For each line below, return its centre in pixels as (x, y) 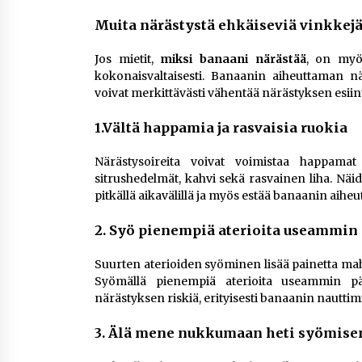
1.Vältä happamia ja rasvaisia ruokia (221, 128)
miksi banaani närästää (233, 59)
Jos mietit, (128, 59)
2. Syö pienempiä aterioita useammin (226, 230)
